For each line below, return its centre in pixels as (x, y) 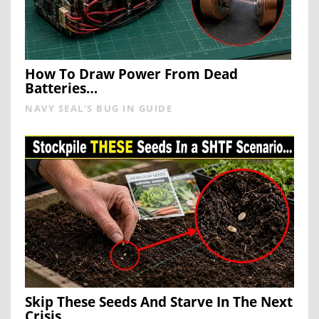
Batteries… (61, 88)
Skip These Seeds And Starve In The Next (159, 302)
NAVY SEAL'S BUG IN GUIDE (99, 108)
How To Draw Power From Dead (131, 74)
